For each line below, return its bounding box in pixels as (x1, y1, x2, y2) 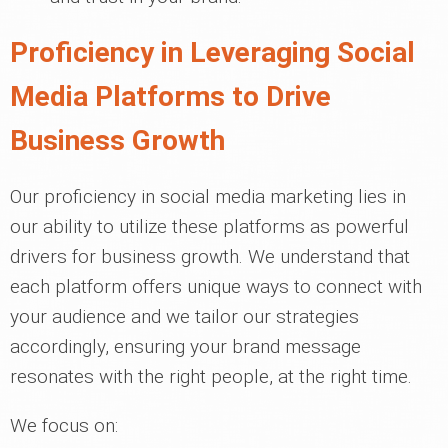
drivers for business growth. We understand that (10, 245, 410, 268)
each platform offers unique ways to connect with (10, 275, 422, 298)
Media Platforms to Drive (10, 80, 331, 113)
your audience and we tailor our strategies (10, 305, 359, 328)
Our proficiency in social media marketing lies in (10, 185, 406, 208)
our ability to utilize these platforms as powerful (10, 215, 409, 238)
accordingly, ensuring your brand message (10, 335, 361, 358)
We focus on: (10, 414, 118, 437)
